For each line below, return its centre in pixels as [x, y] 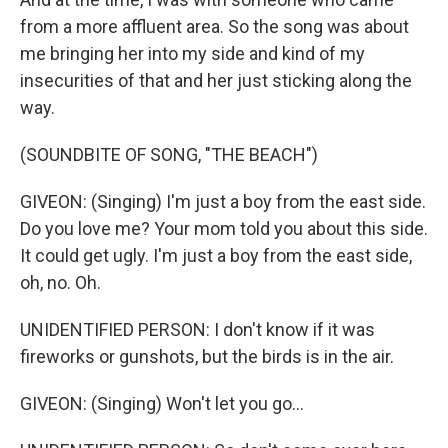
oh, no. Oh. [60, 282]
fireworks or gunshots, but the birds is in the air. [207, 356]
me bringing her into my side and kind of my [192, 53]
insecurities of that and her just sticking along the [216, 80]
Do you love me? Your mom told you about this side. [224, 228]
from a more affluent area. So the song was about [214, 26]
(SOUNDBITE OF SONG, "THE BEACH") [169, 154]
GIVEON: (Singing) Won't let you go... [162, 403]
